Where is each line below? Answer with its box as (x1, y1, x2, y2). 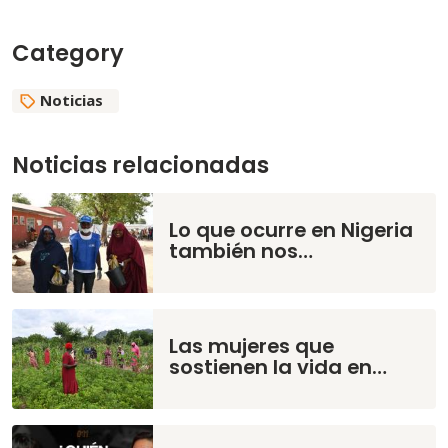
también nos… (169, 237, 314, 266)
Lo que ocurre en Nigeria (169, 216, 414, 245)
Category (12, 37, 124, 70)
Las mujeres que (169, 332, 335, 361)
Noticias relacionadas (12, 149, 269, 182)
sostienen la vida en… (169, 353, 388, 382)
